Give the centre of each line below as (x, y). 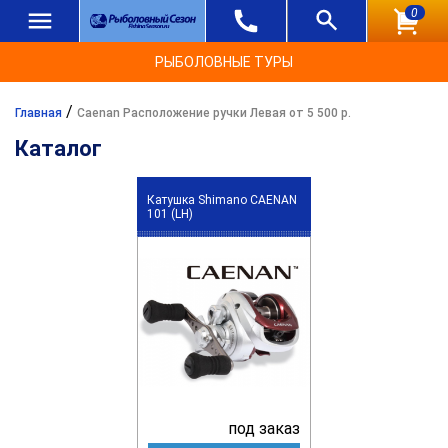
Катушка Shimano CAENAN (222, 200)
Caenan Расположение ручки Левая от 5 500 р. (214, 113)
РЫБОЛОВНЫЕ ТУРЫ (224, 62)
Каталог (58, 148)
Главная (38, 113)
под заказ (263, 428)
